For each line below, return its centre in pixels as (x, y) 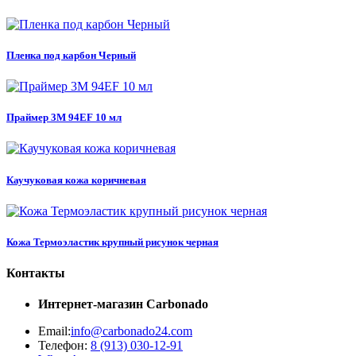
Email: (54, 331)
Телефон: (63, 346)
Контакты (36, 273)
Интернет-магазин (91, 304)
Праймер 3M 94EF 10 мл (64, 118)
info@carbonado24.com (132, 331)
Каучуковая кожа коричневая (76, 180)
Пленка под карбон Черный (71, 55)
